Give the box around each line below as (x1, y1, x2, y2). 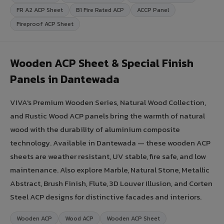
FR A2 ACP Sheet (16, 5, 63, 14)
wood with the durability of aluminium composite (10, 123, 180, 135)
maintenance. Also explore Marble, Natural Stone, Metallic (10, 163, 209, 175)
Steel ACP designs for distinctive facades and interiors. (10, 190, 201, 202)
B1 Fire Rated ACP (76, 5, 124, 14)
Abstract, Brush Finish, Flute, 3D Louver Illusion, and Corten (10, 177, 212, 189)
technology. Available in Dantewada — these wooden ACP (10, 136, 210, 148)
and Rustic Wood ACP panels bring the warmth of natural (10, 109, 205, 121)
